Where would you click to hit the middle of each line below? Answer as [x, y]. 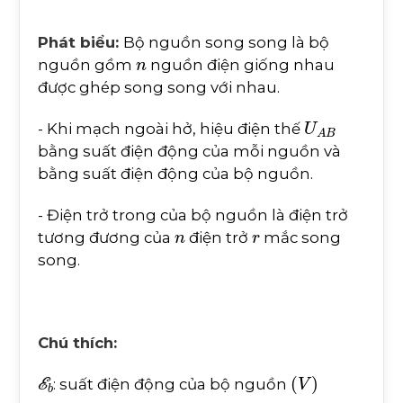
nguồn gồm [87, 64]
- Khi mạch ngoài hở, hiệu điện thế [171, 128]
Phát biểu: [81, 42]
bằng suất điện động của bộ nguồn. [175, 173]
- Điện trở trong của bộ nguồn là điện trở [193, 215]
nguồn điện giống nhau [240, 64]
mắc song [300, 237]
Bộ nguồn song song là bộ [226, 42]
